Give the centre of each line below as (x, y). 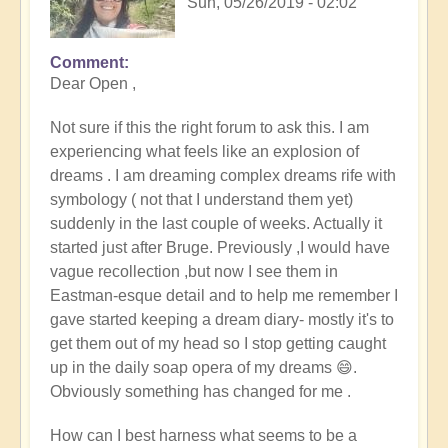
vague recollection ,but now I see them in (194, 272)
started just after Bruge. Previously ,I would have (220, 248)
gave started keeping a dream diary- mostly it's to (222, 320)
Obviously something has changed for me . (200, 392)
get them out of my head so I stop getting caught (218, 344)
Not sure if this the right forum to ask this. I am (209, 128)
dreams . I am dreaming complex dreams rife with (223, 176)
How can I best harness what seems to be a (203, 436)
